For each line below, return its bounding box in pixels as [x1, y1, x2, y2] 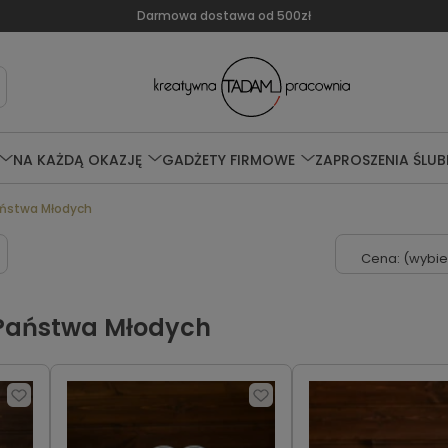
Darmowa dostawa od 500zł [137, 7, 311, 24]
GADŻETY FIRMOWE [161, 149, 295, 170]
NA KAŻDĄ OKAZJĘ [12, 149, 142, 170]
